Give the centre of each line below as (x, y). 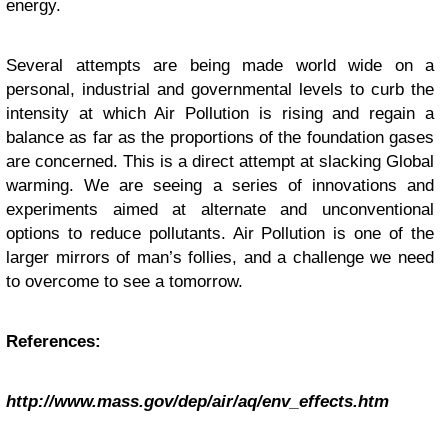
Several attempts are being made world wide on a (220, 66)
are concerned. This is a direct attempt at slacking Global (220, 162)
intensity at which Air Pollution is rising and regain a (220, 114)
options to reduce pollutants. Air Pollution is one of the (220, 234)
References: (53, 342)
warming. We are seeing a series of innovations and (220, 186)
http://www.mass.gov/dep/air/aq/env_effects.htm (197, 402)
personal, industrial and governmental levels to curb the (220, 90)
